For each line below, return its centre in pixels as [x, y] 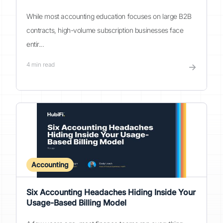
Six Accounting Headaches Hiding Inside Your [111, 192]
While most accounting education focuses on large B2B [109, 16]
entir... [35, 44]
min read [42, 64]
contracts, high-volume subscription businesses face [105, 30]
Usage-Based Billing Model [76, 203]
